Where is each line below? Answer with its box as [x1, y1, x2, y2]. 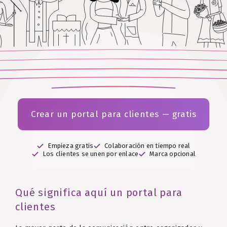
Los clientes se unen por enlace [42, 150, 139, 158]
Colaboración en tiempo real [104, 142, 191, 149]
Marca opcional [149, 150, 196, 158]
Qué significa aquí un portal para [15, 186, 182, 199]
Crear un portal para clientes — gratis [30, 109, 197, 120]
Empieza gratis [48, 142, 94, 149]
